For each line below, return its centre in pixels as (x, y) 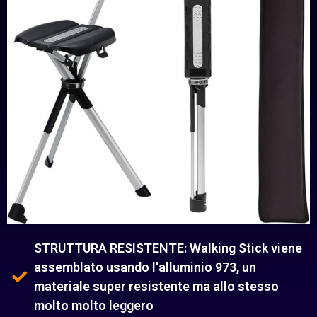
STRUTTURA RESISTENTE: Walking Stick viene (168, 248)
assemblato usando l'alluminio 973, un (145, 267)
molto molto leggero (94, 305)
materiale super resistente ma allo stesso (157, 286)
